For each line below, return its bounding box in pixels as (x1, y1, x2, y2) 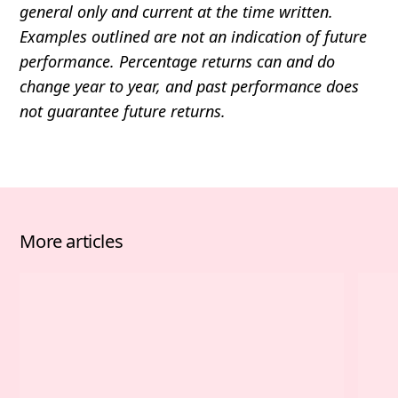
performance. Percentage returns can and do (20, 50, 336, 72)
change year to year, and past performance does (20, 75, 360, 97)
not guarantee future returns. (20, 99, 227, 122)
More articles (20, 227, 123, 253)
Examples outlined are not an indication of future (20, 25, 368, 47)
